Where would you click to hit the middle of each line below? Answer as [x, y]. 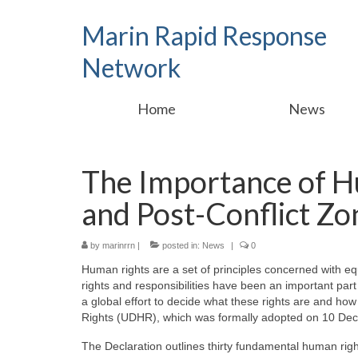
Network [131, 68]
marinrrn [119, 245]
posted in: [181, 245]
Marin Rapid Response [204, 36]
